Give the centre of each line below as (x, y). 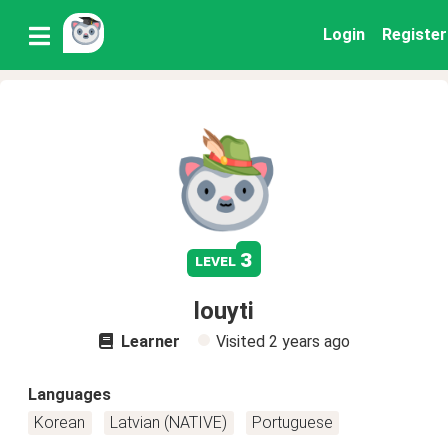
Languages (69, 394)
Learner (148, 341)
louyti (224, 311)
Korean (60, 422)
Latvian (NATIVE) (169, 422)
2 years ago (309, 341)
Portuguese (292, 422)
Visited (242, 341)
